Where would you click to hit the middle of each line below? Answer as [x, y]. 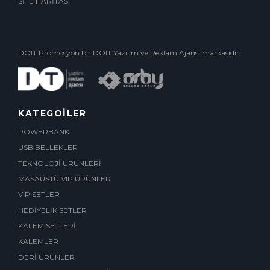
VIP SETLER [39, 194]
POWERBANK [44, 132]
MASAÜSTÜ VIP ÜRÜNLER [64, 179]
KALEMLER [38, 241]
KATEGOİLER [52, 113]
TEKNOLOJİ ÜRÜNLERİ [60, 163]
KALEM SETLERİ [47, 226]
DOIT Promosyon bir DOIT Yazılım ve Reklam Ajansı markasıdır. [130, 53]
